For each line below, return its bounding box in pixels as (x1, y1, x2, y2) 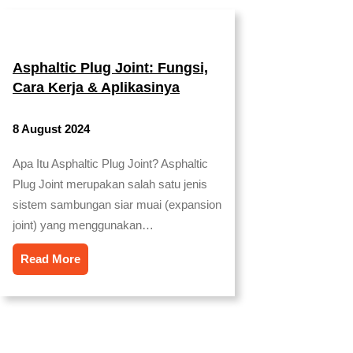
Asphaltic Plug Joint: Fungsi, (13, 59, 208, 76)
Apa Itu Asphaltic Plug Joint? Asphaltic (13, 157, 208, 171)
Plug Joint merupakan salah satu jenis (13, 177, 207, 191)
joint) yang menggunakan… (13, 218, 154, 232)
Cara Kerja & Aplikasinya (13, 79, 180, 95)
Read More (20, 252, 80, 266)
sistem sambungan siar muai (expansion (13, 198, 221, 212)
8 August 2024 (13, 122, 90, 136)
